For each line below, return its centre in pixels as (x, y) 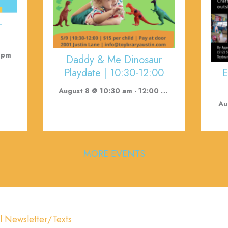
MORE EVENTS (114, 154)
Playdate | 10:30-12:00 (114, 73)
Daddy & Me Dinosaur (114, 60)
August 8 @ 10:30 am (95, 91)
